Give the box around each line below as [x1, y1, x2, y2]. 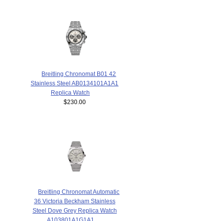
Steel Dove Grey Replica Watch [32, 207, 117, 214]
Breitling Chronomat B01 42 [41, 70, 116, 77]
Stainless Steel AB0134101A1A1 [31, 79, 119, 86]
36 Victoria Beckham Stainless [34, 198, 115, 205]
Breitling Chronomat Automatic [38, 188, 120, 195]
